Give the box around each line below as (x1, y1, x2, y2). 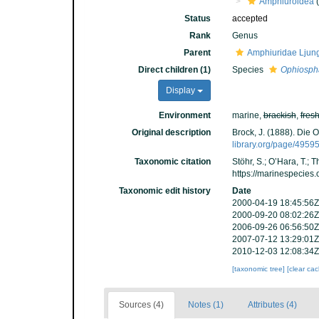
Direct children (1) (137, 65, 211, 75)
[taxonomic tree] (231, 265, 287, 273)
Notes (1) (188, 300, 224, 310)
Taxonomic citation (134, 157, 211, 167)
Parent (183, 48, 211, 58)
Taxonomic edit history (118, 186, 211, 196)
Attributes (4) (248, 300, 297, 310)
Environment (158, 110, 211, 120)
